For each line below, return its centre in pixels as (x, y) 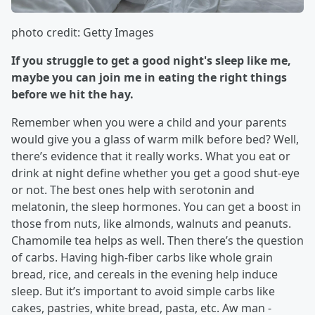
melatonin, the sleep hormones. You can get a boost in (156, 207)
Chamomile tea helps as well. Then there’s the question (157, 241)
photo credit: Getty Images (83, 33)
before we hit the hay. (72, 95)
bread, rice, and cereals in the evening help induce (144, 275)
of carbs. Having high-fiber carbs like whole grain (142, 258)
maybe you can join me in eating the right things (149, 78)
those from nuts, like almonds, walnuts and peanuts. (151, 224)
